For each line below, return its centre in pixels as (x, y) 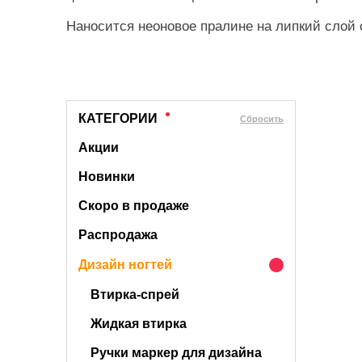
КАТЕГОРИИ (118, 118)
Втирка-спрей (135, 295)
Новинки (107, 177)
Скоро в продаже (134, 206)
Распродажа (118, 235)
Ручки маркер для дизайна (176, 353)
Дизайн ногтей (125, 265)
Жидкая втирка (139, 324)
